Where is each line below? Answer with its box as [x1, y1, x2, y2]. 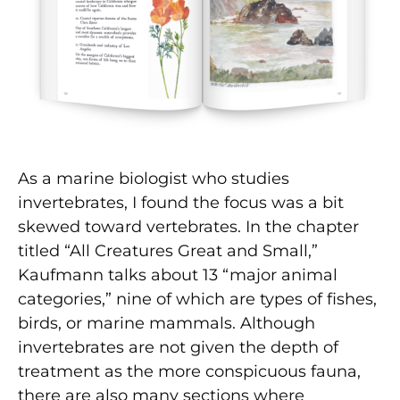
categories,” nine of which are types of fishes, [18, 288, 377, 309]
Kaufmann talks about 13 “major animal [18, 264, 337, 285]
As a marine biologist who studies [18, 168, 289, 188]
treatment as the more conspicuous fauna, [18, 361, 361, 381]
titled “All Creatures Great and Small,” [18, 240, 318, 261]
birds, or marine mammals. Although [18, 312, 315, 333]
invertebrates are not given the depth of [18, 337, 338, 357]
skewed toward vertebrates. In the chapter [18, 216, 359, 237]
